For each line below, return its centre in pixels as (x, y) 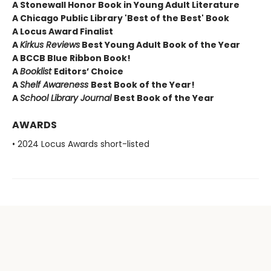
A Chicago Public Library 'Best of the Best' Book (121, 18)
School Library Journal (67, 98)
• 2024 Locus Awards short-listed (81, 144)
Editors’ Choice (89, 72)
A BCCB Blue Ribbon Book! (71, 58)
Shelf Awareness (55, 85)
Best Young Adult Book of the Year (160, 45)
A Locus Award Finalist (63, 32)
